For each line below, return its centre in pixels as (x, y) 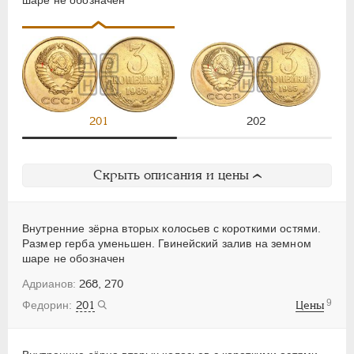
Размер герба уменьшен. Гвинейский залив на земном (167, 244)
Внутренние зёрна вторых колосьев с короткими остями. (172, 229)
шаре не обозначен (74, 259)
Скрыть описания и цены (171, 175)
